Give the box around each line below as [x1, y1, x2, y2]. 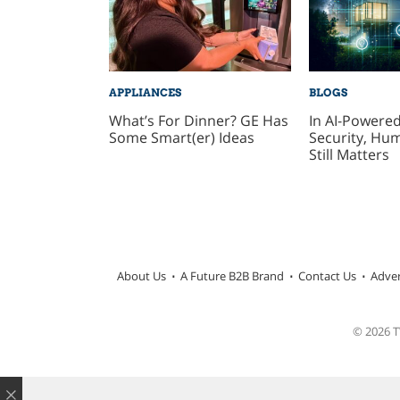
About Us [116, 268, 166, 285]
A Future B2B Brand [179, 268, 284, 285]
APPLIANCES [108, 85, 181, 99]
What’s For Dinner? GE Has [108, 110, 288, 130]
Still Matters [308, 144, 389, 164]
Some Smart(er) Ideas [108, 127, 254, 147]
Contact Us [297, 268, 356, 285]
